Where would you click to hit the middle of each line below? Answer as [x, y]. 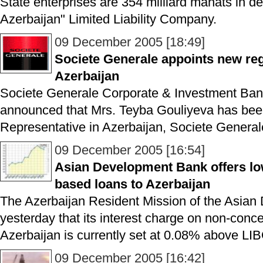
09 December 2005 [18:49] [130, 42]
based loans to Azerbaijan [132, 184]
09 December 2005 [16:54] [130, 150]
